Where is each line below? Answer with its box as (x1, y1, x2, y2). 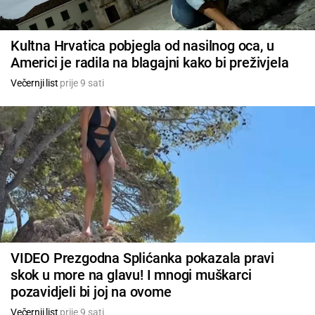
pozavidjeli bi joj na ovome (11, 283, 172, 300)
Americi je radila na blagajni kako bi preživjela (11, 53, 289, 71)
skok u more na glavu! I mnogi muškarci (11, 266, 252, 283)
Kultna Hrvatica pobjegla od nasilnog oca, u (11, 37, 274, 54)
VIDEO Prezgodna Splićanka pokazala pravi (11, 249, 274, 266)
